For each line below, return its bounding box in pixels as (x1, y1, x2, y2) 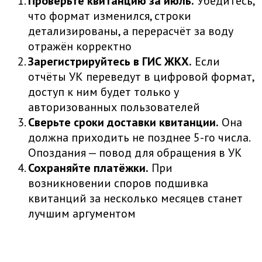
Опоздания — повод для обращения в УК (28, 144, 242, 160)
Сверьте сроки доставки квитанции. (28, 114, 219, 130)
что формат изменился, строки (28, 8, 191, 23)
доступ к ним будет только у (28, 84, 179, 99)
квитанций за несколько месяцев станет (28, 190, 243, 206)
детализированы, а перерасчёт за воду (28, 23, 233, 39)
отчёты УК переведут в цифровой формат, (28, 68, 254, 84)
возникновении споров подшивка (28, 175, 208, 191)
